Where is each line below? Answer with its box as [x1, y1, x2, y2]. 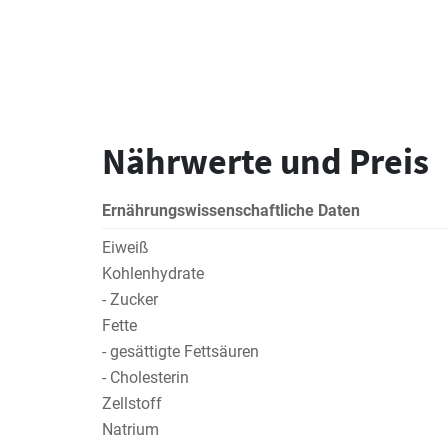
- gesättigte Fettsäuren [102, 342, 259, 361]
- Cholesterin [102, 368, 189, 387]
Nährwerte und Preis [102, 139, 429, 184]
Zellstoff [102, 394, 162, 413]
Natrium [102, 420, 159, 439]
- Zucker [102, 290, 158, 309]
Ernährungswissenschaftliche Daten [102, 201, 360, 220]
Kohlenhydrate [102, 264, 204, 283]
